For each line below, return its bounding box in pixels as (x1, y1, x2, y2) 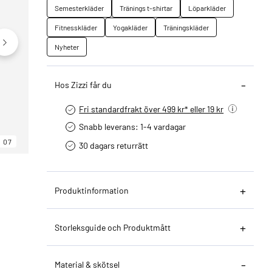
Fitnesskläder (55, 22, 98, 32)
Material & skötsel (55, 259, 120, 270)
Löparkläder (188, 3, 226, 13)
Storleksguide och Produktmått (55, 222, 171, 233)
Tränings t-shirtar (120, 3, 173, 13)
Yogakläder (113, 22, 148, 32)
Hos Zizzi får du (55, 79, 112, 90)
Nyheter (55, 42, 80, 52)
